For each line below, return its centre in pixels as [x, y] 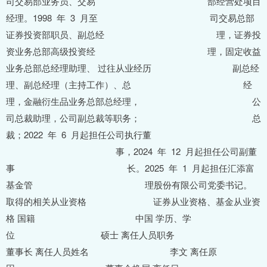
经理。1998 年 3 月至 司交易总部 [130, 18]
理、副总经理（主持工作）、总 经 [129, 85]
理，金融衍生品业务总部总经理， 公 [133, 101]
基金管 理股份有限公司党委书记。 [129, 185]
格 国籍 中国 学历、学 [99, 218]
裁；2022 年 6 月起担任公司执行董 [79, 135]
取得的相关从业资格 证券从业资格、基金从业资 [133, 201]
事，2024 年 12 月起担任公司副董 [131, 151]
